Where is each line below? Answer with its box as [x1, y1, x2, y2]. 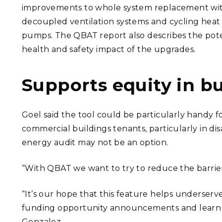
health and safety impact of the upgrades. [22, 45, 196, 54]
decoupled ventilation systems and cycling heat [22, 17, 221, 26]
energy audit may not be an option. [22, 138, 168, 147]
